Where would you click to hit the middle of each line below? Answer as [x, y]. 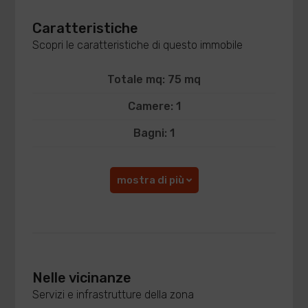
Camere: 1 [154, 106]
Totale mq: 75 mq [154, 79]
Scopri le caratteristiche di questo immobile [138, 45]
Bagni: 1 [154, 133]
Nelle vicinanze [82, 278]
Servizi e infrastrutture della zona [113, 295]
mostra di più [151, 180]
